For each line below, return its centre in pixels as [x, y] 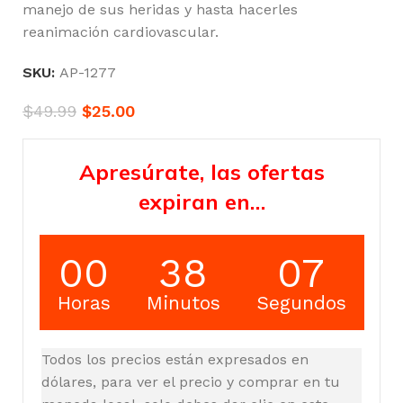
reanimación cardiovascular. [121, 31]
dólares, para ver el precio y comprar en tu [191, 381]
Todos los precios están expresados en [175, 359]
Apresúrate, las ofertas [201, 171]
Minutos [183, 302]
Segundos [301, 302]
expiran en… [201, 201]
